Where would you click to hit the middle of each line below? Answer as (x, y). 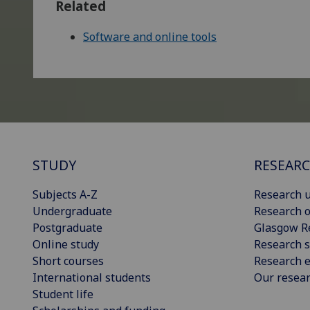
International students (92, 278)
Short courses (68, 261)
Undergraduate (72, 211)
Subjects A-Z (65, 195)
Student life (63, 294)
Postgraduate (67, 228)
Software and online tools (150, 37)
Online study (66, 245)
